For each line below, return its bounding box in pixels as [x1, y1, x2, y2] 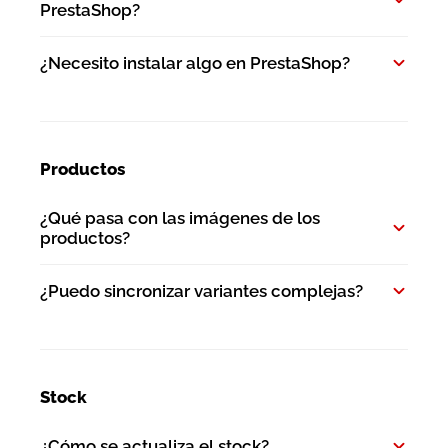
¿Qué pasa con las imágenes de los [40, 207, 320, 228]
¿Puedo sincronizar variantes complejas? [40, 280, 363, 301]
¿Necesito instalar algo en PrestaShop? [40, 52, 350, 73]
